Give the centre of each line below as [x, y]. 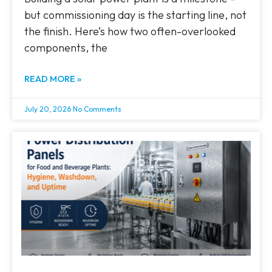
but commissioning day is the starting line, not [135, 15]
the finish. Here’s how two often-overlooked [130, 32]
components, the [66, 48]
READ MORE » [53, 79]
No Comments [97, 109]
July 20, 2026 [49, 109]
